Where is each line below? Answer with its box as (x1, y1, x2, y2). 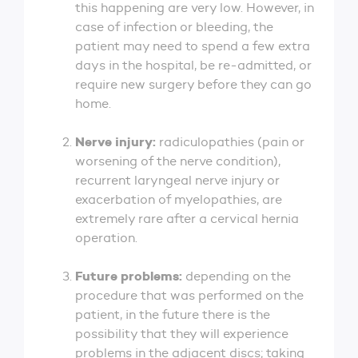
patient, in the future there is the (75, 306, 270, 322)
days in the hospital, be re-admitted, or (75, 57, 312, 73)
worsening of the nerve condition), (75, 153, 280, 169)
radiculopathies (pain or (156, 133, 304, 149)
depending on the (182, 268, 291, 284)
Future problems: (75, 267, 182, 284)
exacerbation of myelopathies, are (75, 191, 282, 207)
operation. (75, 229, 137, 245)
